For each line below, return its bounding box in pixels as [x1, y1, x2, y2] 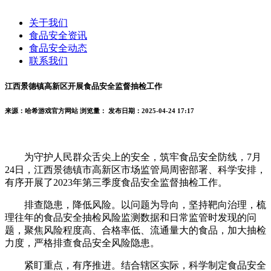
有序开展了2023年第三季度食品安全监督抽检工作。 [5, 177, 227, 188]
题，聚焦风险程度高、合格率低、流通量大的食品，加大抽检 [5, 224, 266, 235]
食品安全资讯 [29, 30, 87, 41]
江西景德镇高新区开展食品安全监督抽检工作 [5, 82, 162, 91]
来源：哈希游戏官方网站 [5, 107, 78, 115]
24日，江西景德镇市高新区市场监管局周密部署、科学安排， [5, 164, 266, 175]
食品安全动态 [29, 42, 87, 53]
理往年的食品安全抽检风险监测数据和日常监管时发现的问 [5, 212, 256, 223]
